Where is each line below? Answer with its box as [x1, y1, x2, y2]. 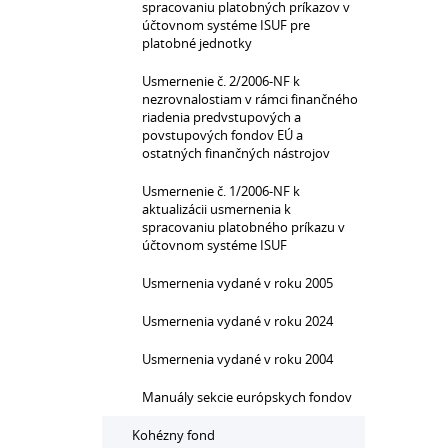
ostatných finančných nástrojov [142, 144, 330, 162]
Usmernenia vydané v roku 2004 [142, 350, 333, 368]
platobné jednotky [142, 34, 252, 52]
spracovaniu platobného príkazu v [142, 218, 345, 236]
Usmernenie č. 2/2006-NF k [142, 72, 300, 90]
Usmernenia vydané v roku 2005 [142, 274, 333, 292]
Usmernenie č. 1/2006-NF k [142, 182, 300, 200]
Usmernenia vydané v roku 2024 [142, 312, 333, 330]
